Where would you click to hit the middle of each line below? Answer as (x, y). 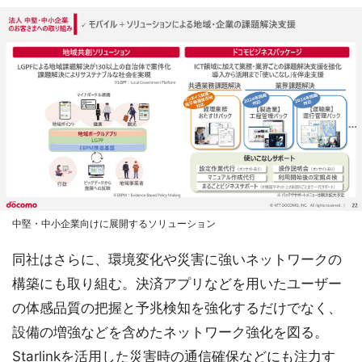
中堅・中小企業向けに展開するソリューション (114, 223)
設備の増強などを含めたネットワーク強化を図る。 (170, 332)
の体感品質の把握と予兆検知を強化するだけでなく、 (177, 307)
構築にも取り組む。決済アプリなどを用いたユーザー (177, 283)
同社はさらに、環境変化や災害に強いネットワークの (177, 259)
